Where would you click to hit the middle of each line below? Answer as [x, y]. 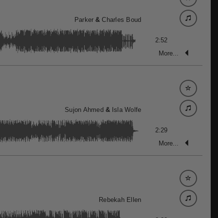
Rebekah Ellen [120, 200]
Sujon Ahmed [84, 110]
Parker [84, 20]
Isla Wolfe [127, 110]
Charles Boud [122, 20]
